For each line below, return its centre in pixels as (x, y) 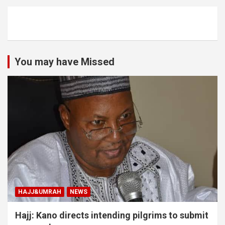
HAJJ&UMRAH (40, 192)
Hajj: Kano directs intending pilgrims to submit (112, 215)
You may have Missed (65, 62)
